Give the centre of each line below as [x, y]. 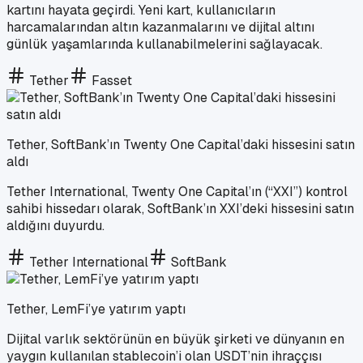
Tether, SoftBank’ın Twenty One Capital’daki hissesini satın [181, 144]
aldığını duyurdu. [56, 225]
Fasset [112, 80]
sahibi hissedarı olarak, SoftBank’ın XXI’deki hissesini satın [180, 208]
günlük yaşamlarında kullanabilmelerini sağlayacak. [164, 44]
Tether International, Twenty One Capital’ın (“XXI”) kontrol [177, 191]
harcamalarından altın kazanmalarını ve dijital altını [160, 27]
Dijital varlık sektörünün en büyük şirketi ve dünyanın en [175, 339]
